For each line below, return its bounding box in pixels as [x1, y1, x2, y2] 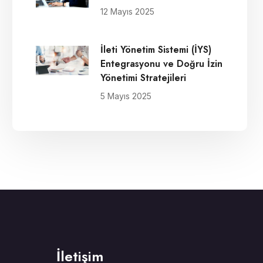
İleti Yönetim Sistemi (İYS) [100, 43, 211, 56]
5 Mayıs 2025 [100, 91, 151, 101]
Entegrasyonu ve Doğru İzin [100, 57, 222, 70]
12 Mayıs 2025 [100, 6, 154, 16]
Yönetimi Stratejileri [100, 71, 186, 85]
